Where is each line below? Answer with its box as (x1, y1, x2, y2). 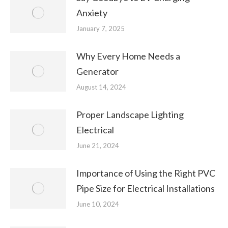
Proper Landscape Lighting (76, 109, 184, 120)
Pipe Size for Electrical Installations (76, 183, 215, 194)
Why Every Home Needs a (76, 50, 180, 62)
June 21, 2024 (76, 141, 119, 150)
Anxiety (76, 7, 107, 18)
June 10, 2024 (76, 200, 119, 208)
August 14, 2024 (76, 83, 126, 91)
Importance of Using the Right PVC (76, 167, 215, 179)
